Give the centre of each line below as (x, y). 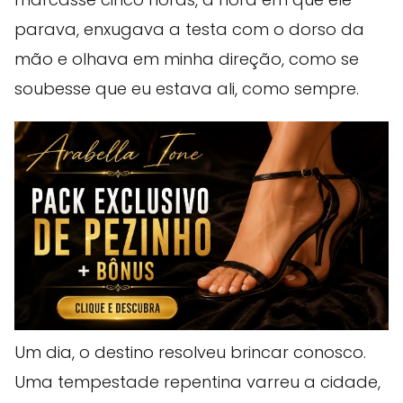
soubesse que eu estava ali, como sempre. (187, 88)
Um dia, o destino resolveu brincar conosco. (190, 353)
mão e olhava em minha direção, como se (187, 58)
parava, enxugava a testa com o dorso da (189, 29)
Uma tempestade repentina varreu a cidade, (197, 382)
